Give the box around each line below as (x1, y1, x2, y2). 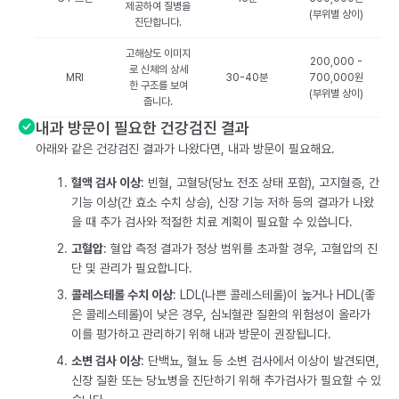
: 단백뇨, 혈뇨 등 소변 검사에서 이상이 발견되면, (141, 354, 379, 368)
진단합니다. (134, 16, 182, 28)
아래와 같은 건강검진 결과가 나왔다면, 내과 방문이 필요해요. (36, 142, 335, 156)
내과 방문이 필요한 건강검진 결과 (36, 118, 249, 137)
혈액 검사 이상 (71, 175, 141, 190)
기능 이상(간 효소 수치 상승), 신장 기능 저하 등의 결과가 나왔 (71, 195, 374, 209)
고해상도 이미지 (126, 47, 191, 60)
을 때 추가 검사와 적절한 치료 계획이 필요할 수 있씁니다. (71, 215, 353, 229)
